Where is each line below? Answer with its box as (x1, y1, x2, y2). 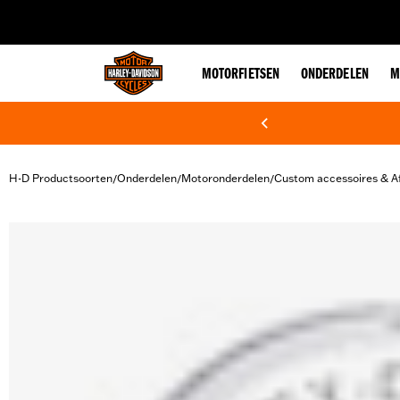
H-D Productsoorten (9, 171, 112, 185)
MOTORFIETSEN (202, 67, 279, 83)
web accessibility (110, 5, 196, 20)
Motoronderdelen (181, 171, 270, 185)
